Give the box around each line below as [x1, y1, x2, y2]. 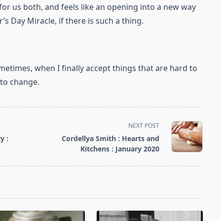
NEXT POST [128, 121, 160, 130]
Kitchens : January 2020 [80, 144, 160, 153]
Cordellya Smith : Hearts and [62, 134, 160, 143]
